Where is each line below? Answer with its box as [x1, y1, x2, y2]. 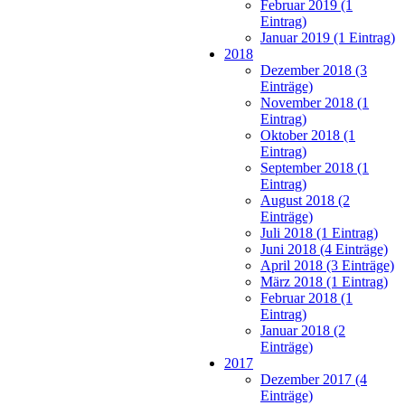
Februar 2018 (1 [260, 290, 353, 306]
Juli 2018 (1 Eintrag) [260, 225, 378, 241]
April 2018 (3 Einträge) [260, 258, 394, 274]
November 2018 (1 [260, 95, 369, 111]
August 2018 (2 [260, 193, 350, 209]
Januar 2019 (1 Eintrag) [260, 30, 395, 46]
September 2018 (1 [260, 160, 369, 176]
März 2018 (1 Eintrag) [260, 274, 388, 290]
